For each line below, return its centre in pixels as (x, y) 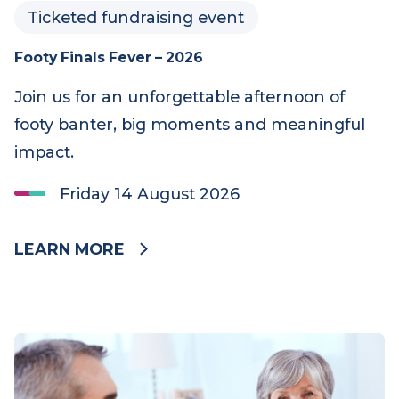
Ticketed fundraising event (138, 139)
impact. (45, 277)
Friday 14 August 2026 (152, 319)
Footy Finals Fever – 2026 (110, 180)
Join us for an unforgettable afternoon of (183, 220)
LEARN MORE (70, 376)
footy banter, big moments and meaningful (193, 248)
